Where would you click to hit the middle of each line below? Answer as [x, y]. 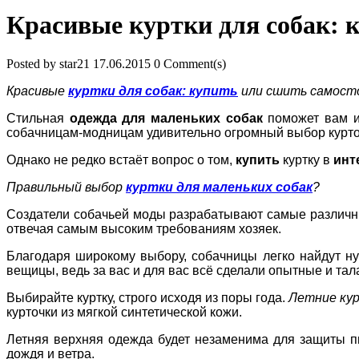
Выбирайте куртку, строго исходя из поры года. [147, 298]
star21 [75, 64]
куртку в [307, 160]
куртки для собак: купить [153, 91]
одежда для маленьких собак [166, 118]
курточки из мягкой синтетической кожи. [126, 312]
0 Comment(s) [190, 64]
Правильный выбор [66, 187]
